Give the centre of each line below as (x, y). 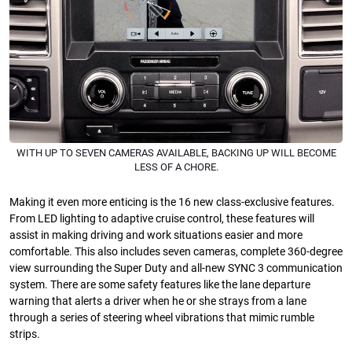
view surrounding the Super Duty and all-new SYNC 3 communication (176, 269)
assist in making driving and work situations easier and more (156, 236)
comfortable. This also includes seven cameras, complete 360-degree (176, 252)
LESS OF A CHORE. (176, 167)
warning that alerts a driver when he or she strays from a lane (158, 302)
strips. (25, 335)
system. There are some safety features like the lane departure (160, 285)
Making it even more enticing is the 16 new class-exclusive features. (172, 203)
